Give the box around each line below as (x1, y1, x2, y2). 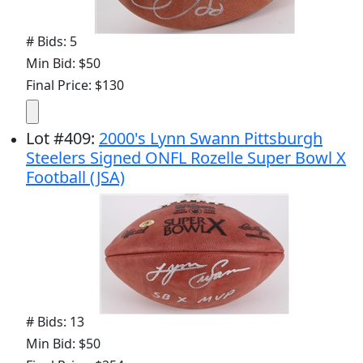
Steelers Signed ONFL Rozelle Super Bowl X (26, 146, 346, 169)
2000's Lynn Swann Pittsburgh (99, 126, 322, 149)
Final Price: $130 (26, 75, 124, 94)
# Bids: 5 (26, 32, 77, 50)
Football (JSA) (26, 165, 125, 188)
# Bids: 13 (26, 312, 84, 331)
